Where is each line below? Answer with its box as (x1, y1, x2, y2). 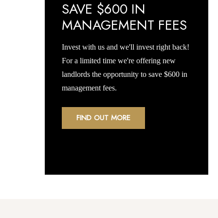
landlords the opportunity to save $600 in (62, 70, 187, 78)
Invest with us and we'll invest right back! (62, 43, 189, 51)
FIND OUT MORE (76, 112, 130, 123)
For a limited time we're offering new (62, 56, 176, 65)
